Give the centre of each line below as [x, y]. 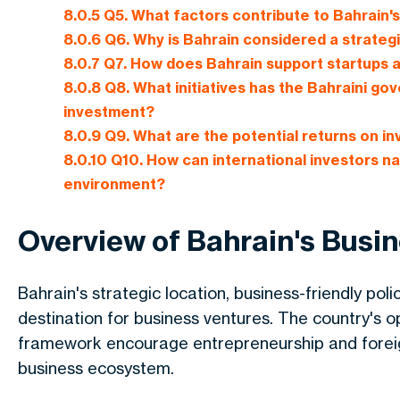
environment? [115, 184]
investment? [109, 112]
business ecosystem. [96, 368]
